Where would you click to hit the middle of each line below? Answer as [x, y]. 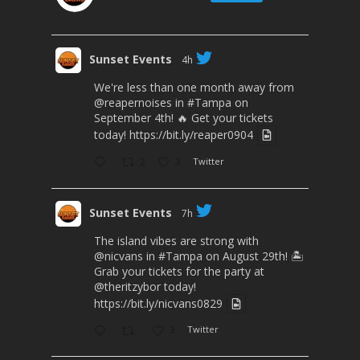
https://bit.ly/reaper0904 [191, 135]
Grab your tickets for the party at [179, 271]
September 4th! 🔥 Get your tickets [184, 118]
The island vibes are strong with [176, 240]
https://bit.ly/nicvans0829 [158, 303]
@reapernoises [133, 103]
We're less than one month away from [194, 88]
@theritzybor [127, 286]
